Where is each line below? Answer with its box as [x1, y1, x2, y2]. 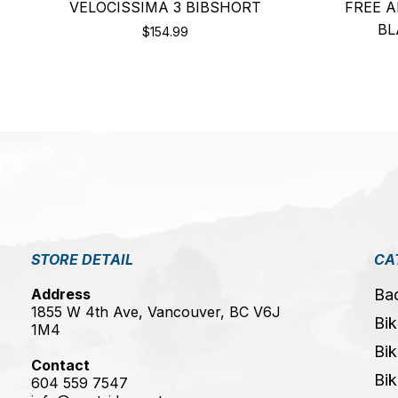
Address [31, 285, 91, 304]
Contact [31, 356, 90, 375]
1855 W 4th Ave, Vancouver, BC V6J [31, 303, 281, 322]
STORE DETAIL [31, 251, 133, 269]
